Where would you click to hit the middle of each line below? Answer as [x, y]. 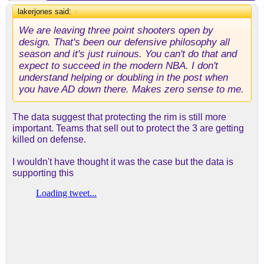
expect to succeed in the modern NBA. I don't [118, 65]
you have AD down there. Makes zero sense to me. [131, 89]
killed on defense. [49, 139]
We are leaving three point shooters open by [116, 30]
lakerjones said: [46, 11]
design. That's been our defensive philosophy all [124, 42]
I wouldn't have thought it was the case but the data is [123, 162]
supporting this [43, 173]
